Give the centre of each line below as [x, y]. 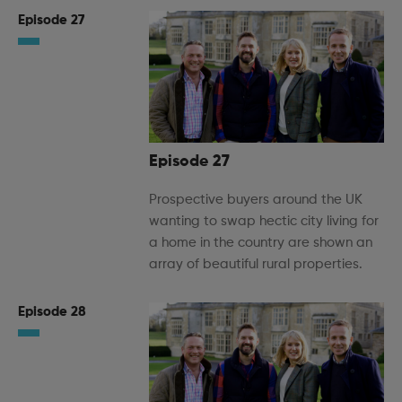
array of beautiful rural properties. [256, 265]
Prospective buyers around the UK [256, 200]
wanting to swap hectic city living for [264, 222]
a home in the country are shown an [261, 243]
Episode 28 [52, 312]
